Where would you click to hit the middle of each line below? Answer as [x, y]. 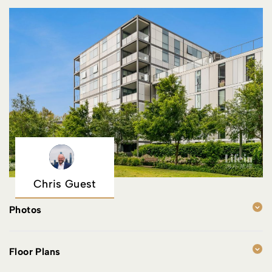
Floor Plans [35, 251]
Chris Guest [65, 184]
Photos [25, 209]
